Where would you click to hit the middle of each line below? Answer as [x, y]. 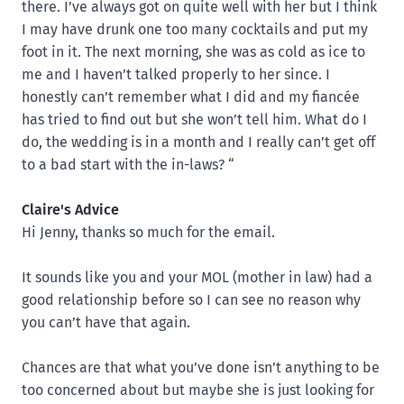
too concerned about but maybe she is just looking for [198, 390]
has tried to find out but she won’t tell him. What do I [194, 119]
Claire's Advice [70, 209]
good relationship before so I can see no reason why [191, 299]
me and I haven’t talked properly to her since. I [176, 74]
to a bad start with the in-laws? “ [128, 164]
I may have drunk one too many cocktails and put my [195, 29]
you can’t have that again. [106, 322]
